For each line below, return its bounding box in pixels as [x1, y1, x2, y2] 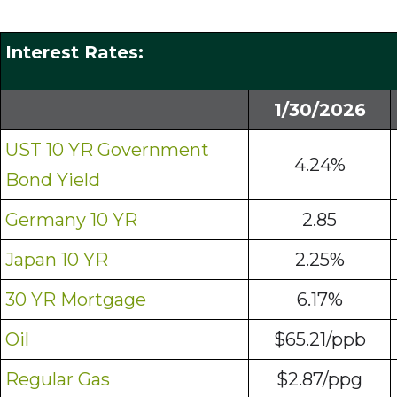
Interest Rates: [5, 42, 144, 64]
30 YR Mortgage [5, 289, 146, 311]
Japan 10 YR [5, 249, 108, 271]
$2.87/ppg [276, 369, 362, 391]
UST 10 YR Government [5, 139, 209, 161]
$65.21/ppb [273, 329, 366, 351]
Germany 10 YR [5, 209, 137, 231]
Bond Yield [5, 169, 100, 191]
